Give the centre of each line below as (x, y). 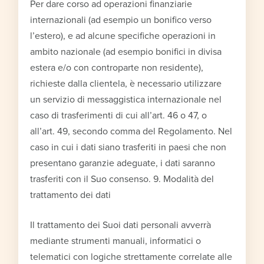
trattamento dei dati (71, 195)
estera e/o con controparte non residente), (117, 67)
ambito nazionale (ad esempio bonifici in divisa (126, 52)
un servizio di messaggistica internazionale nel (126, 99)
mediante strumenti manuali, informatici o (116, 241)
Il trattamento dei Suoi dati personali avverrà (121, 225)
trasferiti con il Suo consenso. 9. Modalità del (122, 179)
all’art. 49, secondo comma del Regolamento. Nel (131, 131)
